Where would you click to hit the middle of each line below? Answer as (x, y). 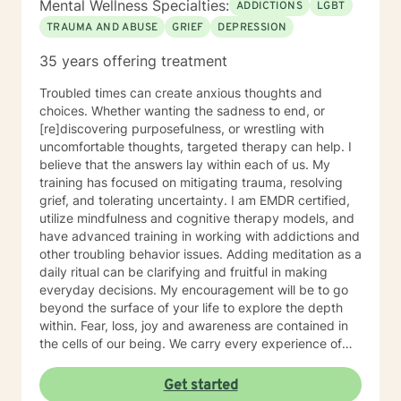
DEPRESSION (252, 28)
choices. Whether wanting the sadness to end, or (182, 111)
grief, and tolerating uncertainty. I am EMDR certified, (195, 200)
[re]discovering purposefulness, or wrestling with (182, 128)
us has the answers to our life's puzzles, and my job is (196, 379)
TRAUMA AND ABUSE (102, 28)
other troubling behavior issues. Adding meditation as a (200, 254)
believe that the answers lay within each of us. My (185, 164)
